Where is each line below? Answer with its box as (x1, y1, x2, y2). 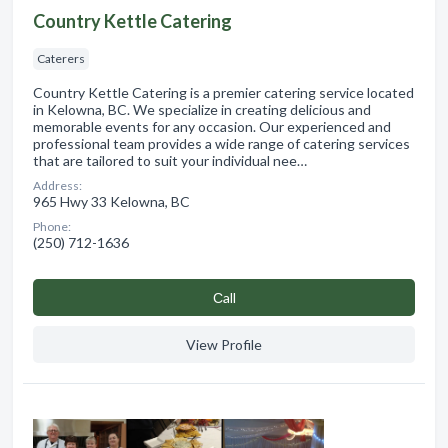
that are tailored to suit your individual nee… (33, 151, 307, 169)
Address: (33, 177, 82, 193)
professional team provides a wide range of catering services (33, 134, 410, 152)
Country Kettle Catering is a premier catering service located (33, 83, 414, 101)
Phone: (33, 218, 71, 234)
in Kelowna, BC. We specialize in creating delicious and (33, 100, 371, 118)
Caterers (37, 50, 85, 66)
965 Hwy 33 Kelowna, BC (33, 192, 190, 210)
